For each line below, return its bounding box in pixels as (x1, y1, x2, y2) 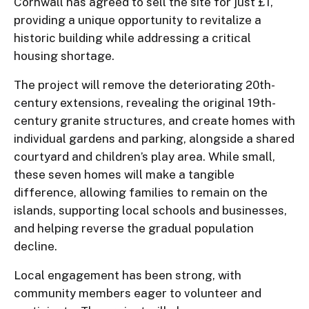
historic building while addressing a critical (14, 31, 251, 45)
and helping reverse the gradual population (14, 221, 254, 235)
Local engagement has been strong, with (14, 268, 241, 282)
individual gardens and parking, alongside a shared (14, 132, 295, 146)
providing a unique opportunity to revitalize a (14, 13, 261, 27)
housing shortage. (14, 49, 114, 63)
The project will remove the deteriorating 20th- (14, 78, 275, 92)
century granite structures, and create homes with (14, 114, 295, 128)
